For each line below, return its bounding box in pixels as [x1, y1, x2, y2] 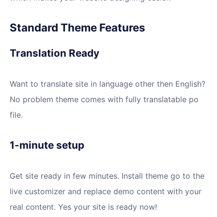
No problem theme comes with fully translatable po [10, 94, 199, 105]
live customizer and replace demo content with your [10, 186, 201, 197]
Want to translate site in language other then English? [10, 79, 205, 89]
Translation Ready [10, 47, 99, 60]
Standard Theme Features [10, 21, 145, 34]
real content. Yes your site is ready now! [10, 202, 157, 212]
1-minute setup [10, 139, 84, 152]
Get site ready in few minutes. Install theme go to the [10, 171, 204, 181]
